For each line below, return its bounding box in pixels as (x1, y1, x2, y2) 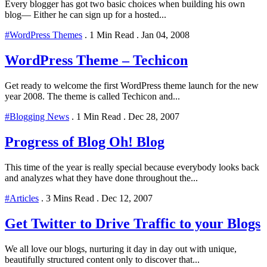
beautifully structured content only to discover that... (5, 254, 200, 265)
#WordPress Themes (5, 30, 82, 41)
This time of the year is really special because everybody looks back (5, 162, 259, 172)
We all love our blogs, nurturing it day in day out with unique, (5, 243, 237, 254)
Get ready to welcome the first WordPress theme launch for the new (5, 80, 259, 91)
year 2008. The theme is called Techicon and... (5, 91, 180, 102)
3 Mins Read (44, 193, 97, 203)
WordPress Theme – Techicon (5, 52, 188, 69)
